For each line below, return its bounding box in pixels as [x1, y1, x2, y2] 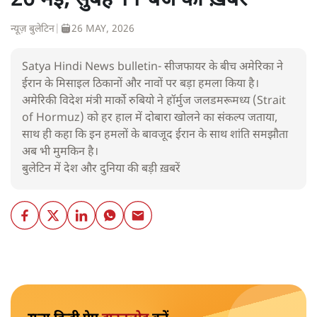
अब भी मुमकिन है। [22, 145, 98, 161]
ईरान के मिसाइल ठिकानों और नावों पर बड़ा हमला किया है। [22, 77, 259, 93]
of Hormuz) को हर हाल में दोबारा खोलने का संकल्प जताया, [22, 111, 277, 127]
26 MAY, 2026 [71, 23, 134, 37]
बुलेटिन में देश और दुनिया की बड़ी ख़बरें [22, 162, 180, 178]
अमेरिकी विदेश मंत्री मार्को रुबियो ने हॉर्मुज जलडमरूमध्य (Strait [22, 94, 286, 110]
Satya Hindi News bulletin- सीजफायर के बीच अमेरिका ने [22, 60, 283, 76]
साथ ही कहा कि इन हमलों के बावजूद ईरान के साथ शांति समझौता [22, 128, 288, 144]
